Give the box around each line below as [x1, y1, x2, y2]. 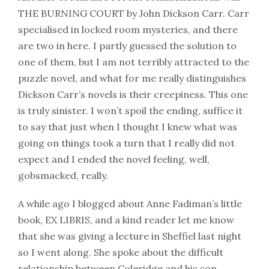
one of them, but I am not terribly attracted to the [18, 56, 249, 68]
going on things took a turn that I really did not [18, 137, 235, 149]
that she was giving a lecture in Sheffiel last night [18, 230, 241, 242]
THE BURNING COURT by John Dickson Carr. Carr [18, 7, 249, 19]
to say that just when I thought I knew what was [18, 121, 237, 133]
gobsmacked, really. [18, 169, 108, 181]
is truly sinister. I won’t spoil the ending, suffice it [18, 104, 243, 116]
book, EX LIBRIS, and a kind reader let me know [18, 214, 234, 226]
